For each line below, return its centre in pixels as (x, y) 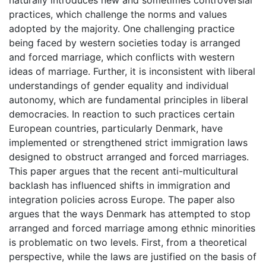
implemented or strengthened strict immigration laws (128, 142)
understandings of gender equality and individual (119, 85)
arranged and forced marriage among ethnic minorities (132, 228)
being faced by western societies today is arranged (125, 42)
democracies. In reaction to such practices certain (122, 114)
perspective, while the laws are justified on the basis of (133, 256)
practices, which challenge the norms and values (118, 14)
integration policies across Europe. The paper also (122, 199)
